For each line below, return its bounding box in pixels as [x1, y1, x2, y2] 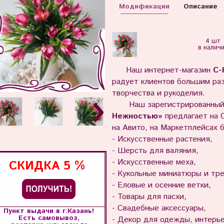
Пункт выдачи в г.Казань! [3, 205, 94, 216]
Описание [183, 1, 217, 11]
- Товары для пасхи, [111, 191, 189, 203]
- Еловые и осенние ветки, [111, 179, 213, 191]
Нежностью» [111, 110, 162, 122]
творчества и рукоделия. [111, 87, 205, 99]
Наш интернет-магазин [126, 64, 213, 76]
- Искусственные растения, [111, 133, 215, 145]
